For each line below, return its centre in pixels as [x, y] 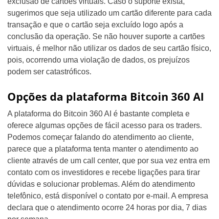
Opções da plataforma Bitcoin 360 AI [106, 97]
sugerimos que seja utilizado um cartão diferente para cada [109, 13]
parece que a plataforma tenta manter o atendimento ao [103, 149]
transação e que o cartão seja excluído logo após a [95, 25]
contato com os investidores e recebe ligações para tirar [104, 173]
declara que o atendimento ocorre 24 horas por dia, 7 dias [107, 208]
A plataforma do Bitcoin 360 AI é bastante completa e [99, 114]
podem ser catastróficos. [49, 72]
